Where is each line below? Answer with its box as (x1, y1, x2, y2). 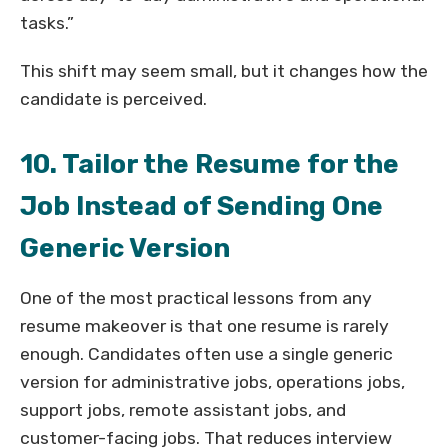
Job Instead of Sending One (20, 190, 383, 223)
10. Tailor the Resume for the (20, 148, 399, 181)
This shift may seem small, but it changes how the (20, 61, 428, 82)
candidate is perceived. (20, 89, 207, 110)
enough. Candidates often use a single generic (20, 344, 393, 365)
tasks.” (20, 13, 74, 34)
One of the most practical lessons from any (20, 288, 372, 309)
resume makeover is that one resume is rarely (20, 316, 389, 337)
